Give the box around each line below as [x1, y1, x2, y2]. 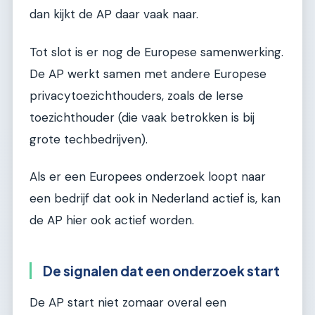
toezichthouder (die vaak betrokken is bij [30, 109, 255, 125]
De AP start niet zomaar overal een [30, 294, 226, 310]
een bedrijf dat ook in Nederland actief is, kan [30, 191, 281, 207]
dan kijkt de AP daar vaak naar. [30, 6, 198, 22]
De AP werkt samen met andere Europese [30, 65, 266, 82]
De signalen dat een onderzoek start [43, 262, 280, 280]
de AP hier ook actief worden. [30, 212, 194, 229]
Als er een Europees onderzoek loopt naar [30, 169, 266, 185]
